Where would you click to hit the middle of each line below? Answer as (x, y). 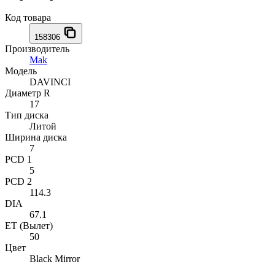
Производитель (37, 49)
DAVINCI (50, 82)
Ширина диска (36, 137)
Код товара (28, 18)
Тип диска (27, 115)
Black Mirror (55, 259)
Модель (21, 71)
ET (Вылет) (29, 226)
